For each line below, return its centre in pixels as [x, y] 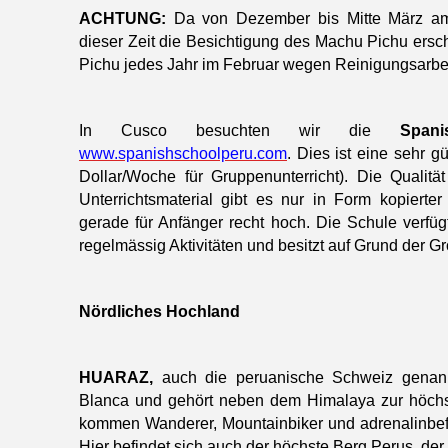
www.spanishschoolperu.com [183, 154]
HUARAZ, [116, 378]
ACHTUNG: [122, 19]
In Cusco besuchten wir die [240, 131]
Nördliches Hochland [159, 312]
